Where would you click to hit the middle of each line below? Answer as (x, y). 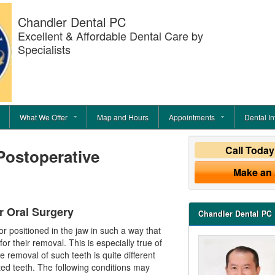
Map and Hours (123, 117)
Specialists (44, 49)
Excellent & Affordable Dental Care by (110, 36)
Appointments (192, 117)
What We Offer (44, 117)
